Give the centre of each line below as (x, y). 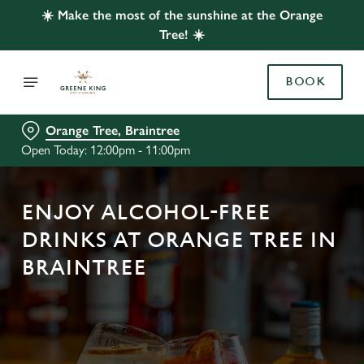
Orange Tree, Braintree (113, 130)
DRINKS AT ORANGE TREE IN (179, 240)
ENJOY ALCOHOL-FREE (146, 213)
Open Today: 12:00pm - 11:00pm (106, 150)
